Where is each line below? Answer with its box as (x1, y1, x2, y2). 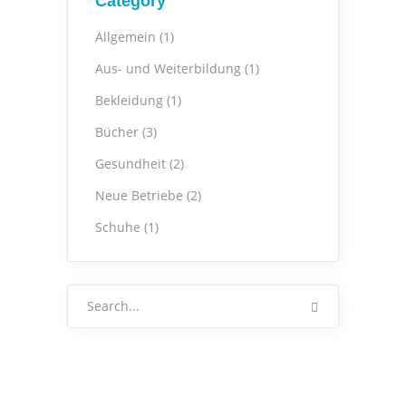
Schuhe (95, 218, 140, 237)
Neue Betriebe (95, 187, 183, 205)
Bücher (95, 123, 139, 141)
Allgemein (95, 28, 156, 46)
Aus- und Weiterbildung (95, 60, 241, 78)
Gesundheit (95, 155, 166, 173)
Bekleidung (95, 92, 163, 110)
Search (66, 286, 108, 304)
